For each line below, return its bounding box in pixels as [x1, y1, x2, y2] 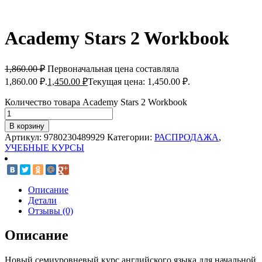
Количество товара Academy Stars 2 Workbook [5, 96, 187, 107]
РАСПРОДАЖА [154, 132, 219, 142]
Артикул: [5, 132, 44, 142]
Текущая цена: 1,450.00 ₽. [88, 76, 190, 87]
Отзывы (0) [28, 205, 73, 216]
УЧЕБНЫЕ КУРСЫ [5, 142, 84, 153]
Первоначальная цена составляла [47, 63, 179, 74]
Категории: [107, 132, 154, 142]
